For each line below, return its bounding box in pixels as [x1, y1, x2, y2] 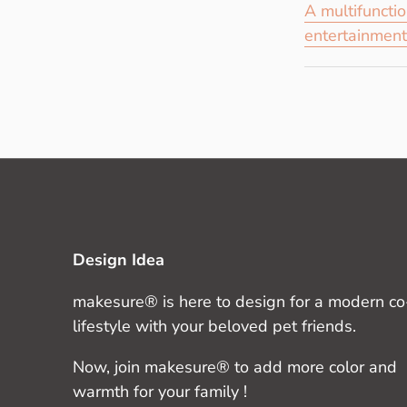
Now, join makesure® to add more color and [73, 356, 397, 379]
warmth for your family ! [73, 381, 247, 403]
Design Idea [73, 249, 164, 272]
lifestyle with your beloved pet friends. [73, 315, 356, 338]
